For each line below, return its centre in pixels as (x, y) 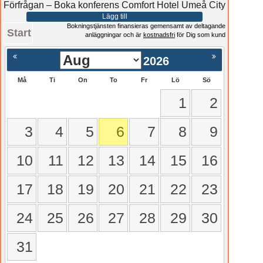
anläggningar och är (114, 35)
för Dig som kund (200, 35)
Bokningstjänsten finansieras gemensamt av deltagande (146, 26)
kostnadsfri (159, 35)
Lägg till (114, 16)
